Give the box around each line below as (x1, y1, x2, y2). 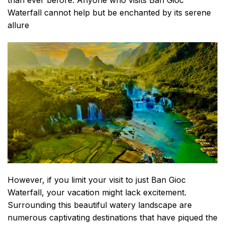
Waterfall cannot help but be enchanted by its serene (8, 8, 211, 18)
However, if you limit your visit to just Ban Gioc (8, 175, 186, 185)
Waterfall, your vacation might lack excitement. (8, 187, 186, 198)
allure (8, 20, 29, 31)
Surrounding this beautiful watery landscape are (8, 200, 192, 210)
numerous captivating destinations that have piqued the (8, 212, 217, 223)
